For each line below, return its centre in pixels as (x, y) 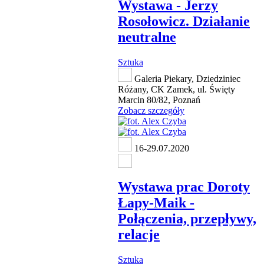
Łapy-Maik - (156, 203)
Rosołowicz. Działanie (184, 21)
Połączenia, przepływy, (187, 219)
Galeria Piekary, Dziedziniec (186, 78)
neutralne (147, 37)
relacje (139, 235)
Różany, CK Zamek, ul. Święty (176, 89)
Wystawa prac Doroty (184, 187)
